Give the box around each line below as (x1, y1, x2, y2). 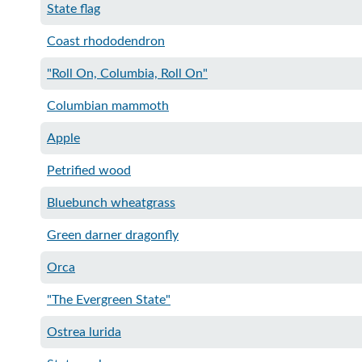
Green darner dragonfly (47, 229, 179, 242)
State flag (47, 2, 100, 15)
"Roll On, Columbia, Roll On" (47, 67, 208, 80)
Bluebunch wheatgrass (47, 196, 175, 209)
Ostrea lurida (47, 326, 121, 339)
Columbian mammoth (47, 99, 169, 112)
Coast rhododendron (47, 35, 165, 48)
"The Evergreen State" (47, 293, 170, 306)
